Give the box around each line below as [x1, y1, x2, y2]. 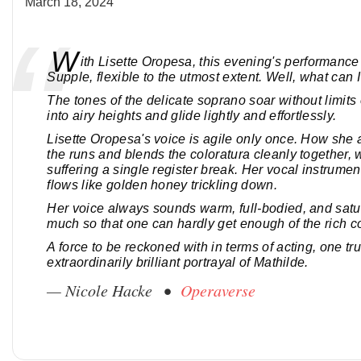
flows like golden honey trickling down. [47, 178, 277, 193]
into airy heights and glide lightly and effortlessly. [47, 109, 337, 123]
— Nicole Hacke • [47, 280, 181, 301]
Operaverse [180, 280, 256, 301]
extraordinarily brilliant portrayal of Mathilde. [47, 255, 309, 270]
